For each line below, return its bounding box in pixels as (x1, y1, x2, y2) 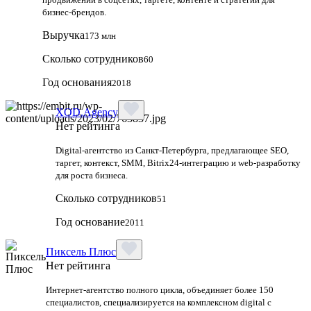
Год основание (56, 215, 125, 228)
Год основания (42, 76, 112, 88)
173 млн (85, 30, 116, 41)
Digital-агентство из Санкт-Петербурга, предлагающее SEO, (56, 144, 289, 155)
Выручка (42, 28, 85, 41)
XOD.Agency (56, 106, 118, 118)
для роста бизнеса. (56, 169, 128, 180)
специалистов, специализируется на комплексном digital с (46, 296, 271, 308)
